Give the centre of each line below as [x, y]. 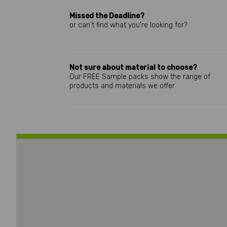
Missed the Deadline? [107, 16]
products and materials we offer [122, 86]
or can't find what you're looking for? [128, 25]
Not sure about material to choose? [133, 68]
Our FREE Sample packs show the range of [140, 77]
